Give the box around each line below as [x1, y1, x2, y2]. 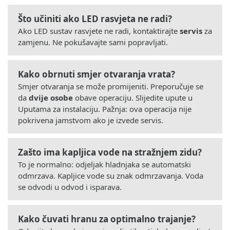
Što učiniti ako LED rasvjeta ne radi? [18, 12, 172, 25]
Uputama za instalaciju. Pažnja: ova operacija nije [18, 103, 191, 114]
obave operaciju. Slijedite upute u [73, 92, 193, 103]
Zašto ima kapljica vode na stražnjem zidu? [18, 146, 202, 158]
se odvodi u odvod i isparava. [18, 181, 122, 192]
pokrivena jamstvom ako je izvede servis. [18, 114, 163, 125]
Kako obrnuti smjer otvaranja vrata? [18, 68, 175, 80]
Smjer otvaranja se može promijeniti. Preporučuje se [18, 81, 203, 91]
